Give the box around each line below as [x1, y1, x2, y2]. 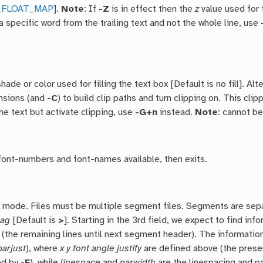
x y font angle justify [60, 244, 142, 254]
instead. [157, 107, 195, 118]
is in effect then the [109, 4, 195, 15]
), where [26, 244, 60, 254]
